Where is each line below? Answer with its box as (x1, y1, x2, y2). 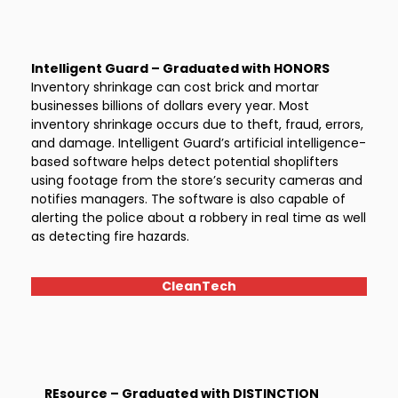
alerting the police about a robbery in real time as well (31, 209, 366, 227)
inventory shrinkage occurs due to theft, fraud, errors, (31, 115, 363, 133)
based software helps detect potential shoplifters (31, 153, 338, 171)
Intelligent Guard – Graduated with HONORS (31, 60, 330, 77)
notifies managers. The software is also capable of (31, 190, 346, 208)
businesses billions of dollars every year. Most (31, 97, 309, 115)
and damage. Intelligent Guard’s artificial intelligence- (31, 134, 366, 152)
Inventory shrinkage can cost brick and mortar (31, 78, 319, 96)
